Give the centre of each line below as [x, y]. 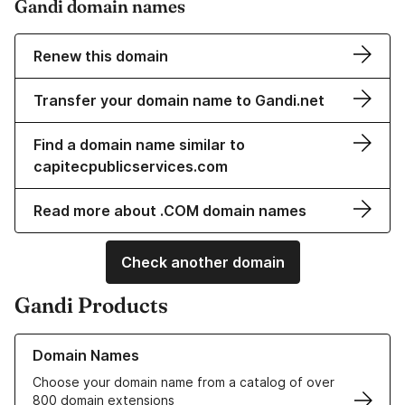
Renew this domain [101, 57]
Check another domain [202, 263]
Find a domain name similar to [139, 145]
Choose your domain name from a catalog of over [184, 382]
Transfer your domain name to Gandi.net [179, 101]
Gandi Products [91, 306]
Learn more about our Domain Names [126, 343]
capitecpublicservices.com [131, 167]
